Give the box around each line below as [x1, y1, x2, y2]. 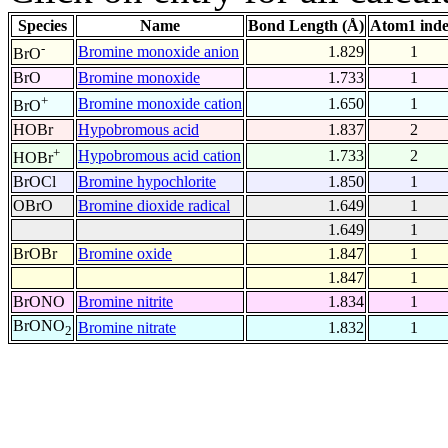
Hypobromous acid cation [78, 147, 241, 165]
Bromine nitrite [78, 293, 173, 311]
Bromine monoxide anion [78, 43, 239, 61]
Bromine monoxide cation [78, 95, 242, 113]
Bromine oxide [78, 245, 172, 263]
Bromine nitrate [78, 319, 176, 337]
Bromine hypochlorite [78, 173, 216, 191]
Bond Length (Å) [248, 17, 364, 35]
